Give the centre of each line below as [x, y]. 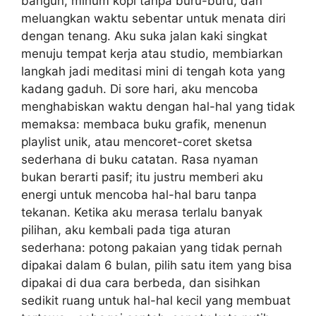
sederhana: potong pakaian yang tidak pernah [152, 247]
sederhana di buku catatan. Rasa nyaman [140, 159]
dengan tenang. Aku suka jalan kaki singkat [144, 36]
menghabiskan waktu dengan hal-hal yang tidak [158, 106]
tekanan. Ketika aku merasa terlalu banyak [142, 212]
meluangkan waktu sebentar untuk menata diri [153, 18]
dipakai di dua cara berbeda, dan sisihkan [141, 282]
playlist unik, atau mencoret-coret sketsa [137, 141]
